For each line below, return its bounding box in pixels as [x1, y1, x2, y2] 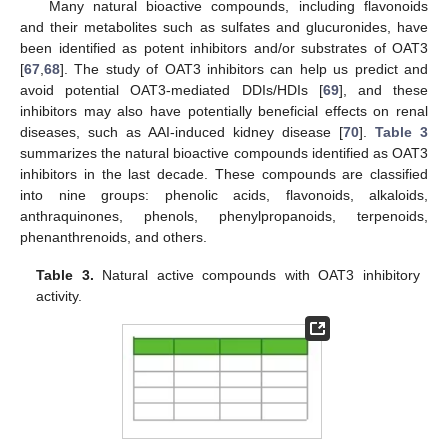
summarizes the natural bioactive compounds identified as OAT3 [20, 144, 428, 161]
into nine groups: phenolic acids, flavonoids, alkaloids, [20, 186, 428, 203]
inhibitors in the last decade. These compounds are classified [20, 165, 428, 182]
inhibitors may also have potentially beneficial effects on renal [20, 102, 428, 119]
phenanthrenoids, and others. [20, 228, 207, 245]
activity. [36, 287, 83, 304]
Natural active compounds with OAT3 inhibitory [93, 266, 420, 283]
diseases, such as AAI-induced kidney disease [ [20, 123, 343, 140]
